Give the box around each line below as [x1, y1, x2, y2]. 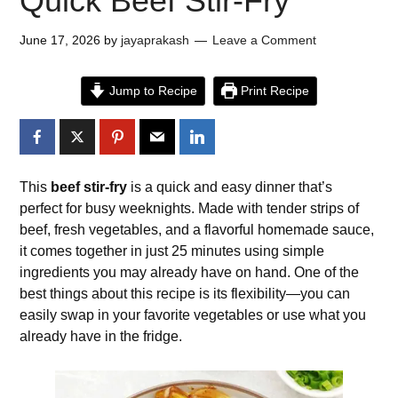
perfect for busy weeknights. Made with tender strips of [20, 201, 360, 216]
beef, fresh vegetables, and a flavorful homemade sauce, [20, 222, 375, 237]
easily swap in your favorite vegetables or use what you [20, 307, 367, 322]
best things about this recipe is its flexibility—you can [20, 286, 351, 301]
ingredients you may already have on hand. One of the [20, 265, 360, 280]
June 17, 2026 [20, 33, 101, 47]
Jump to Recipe [105, 84, 197, 98]
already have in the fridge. [20, 329, 183, 344]
